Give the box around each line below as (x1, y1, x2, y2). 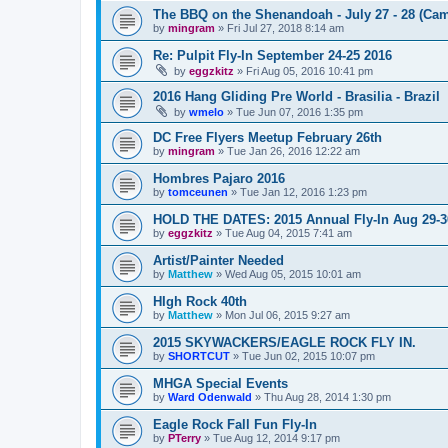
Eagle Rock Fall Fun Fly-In (153, 417, 317, 432)
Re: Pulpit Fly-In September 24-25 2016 (153, 48, 392, 63)
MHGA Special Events (153, 376, 288, 391)
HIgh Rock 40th (153, 294, 247, 309)
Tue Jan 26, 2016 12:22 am (227, 145, 360, 157)
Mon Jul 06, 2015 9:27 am (225, 309, 350, 321)
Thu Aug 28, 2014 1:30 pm (264, 391, 391, 403)
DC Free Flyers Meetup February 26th (153, 130, 382, 145)
